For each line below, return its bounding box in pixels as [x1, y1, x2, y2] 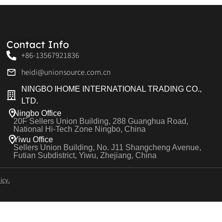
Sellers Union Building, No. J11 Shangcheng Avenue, [13, 143, 201, 152]
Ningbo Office [13, 109, 61, 118]
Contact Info [6, 38, 69, 51]
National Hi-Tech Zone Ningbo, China [13, 125, 146, 134]
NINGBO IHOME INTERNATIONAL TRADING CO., [21, 85, 202, 94]
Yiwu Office [13, 135, 53, 144]
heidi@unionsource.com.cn [21, 67, 111, 78]
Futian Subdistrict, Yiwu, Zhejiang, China [13, 151, 157, 160]
